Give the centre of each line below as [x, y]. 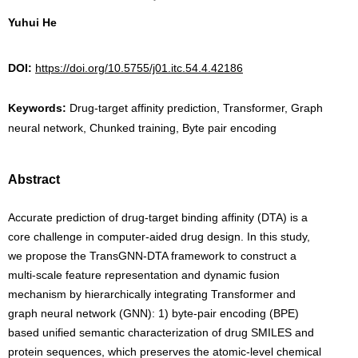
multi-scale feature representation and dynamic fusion [144, 275]
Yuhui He [32, 22]
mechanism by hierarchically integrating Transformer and [152, 294]
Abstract [34, 179]
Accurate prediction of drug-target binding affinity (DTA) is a [158, 217]
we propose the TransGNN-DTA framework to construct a [152, 256]
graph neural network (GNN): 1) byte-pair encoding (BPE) [153, 313]
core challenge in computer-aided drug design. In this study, [159, 237]
